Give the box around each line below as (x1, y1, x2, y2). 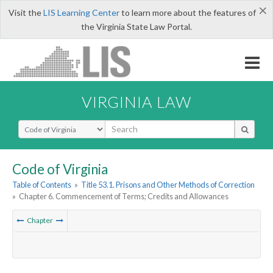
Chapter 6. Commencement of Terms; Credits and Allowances (19, 191, 229, 202)
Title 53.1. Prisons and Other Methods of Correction (81, 180, 255, 190)
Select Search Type (18, 119, 91, 131)
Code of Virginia (12, 160, 108, 177)
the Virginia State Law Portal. (81, 21, 192, 32)
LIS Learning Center (43, 7, 119, 18)
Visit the (8, 7, 43, 18)
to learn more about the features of (119, 7, 256, 18)
